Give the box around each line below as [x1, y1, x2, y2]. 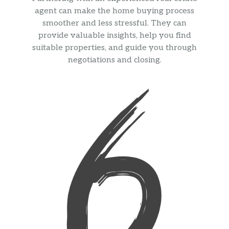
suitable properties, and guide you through [32, 43, 197, 53]
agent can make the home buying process [35, 6, 194, 16]
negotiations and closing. [67, 55, 162, 65]
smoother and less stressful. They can [42, 18, 187, 29]
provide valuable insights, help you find [38, 31, 191, 41]
